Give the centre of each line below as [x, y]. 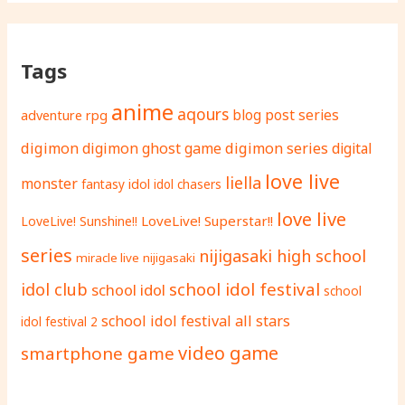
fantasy [104, 184]
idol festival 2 [60, 321]
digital [352, 148]
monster [50, 183]
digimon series [277, 148]
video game [229, 353]
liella [244, 182]
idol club [55, 289]
